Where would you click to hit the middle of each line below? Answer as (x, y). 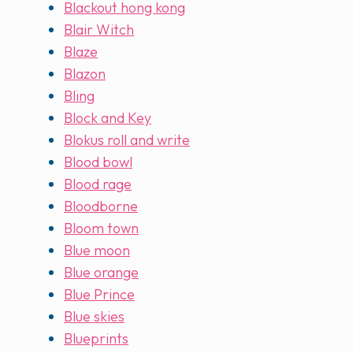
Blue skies (94, 317)
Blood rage (98, 184)
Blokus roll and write (127, 140)
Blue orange (101, 273)
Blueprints (96, 339)
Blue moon (97, 251)
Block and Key (108, 118)
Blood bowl (98, 162)
